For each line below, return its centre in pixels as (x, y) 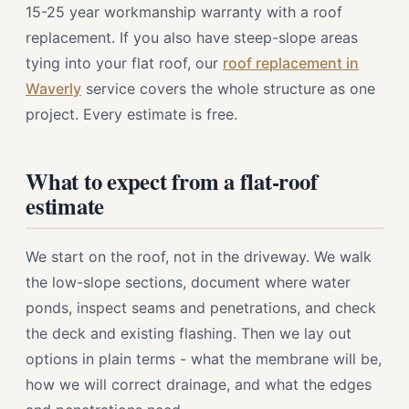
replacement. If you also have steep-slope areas (192, 37)
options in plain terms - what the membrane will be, (204, 359)
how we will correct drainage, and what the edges (199, 384)
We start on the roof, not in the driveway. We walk (199, 257)
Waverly (53, 89)
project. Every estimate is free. (131, 114)
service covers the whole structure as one (228, 89)
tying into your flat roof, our (124, 63)
